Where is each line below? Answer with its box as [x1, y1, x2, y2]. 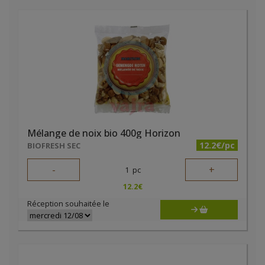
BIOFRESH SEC [27, 140, 80, 151]
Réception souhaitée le [27, 198, 109, 209]
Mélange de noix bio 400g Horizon [27, 127, 180, 140]
